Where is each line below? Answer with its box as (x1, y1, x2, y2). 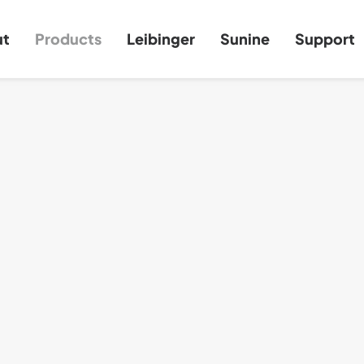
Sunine (219, 29, 270, 48)
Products (34, 29, 102, 48)
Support (294, 29, 355, 48)
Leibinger (126, 29, 195, 48)
